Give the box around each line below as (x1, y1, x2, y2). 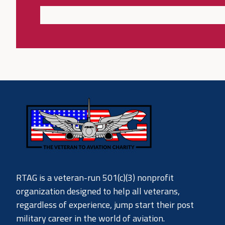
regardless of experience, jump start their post (16, 196, 194, 213)
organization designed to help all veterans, (16, 183, 180, 200)
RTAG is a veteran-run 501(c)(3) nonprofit (16, 169, 174, 186)
